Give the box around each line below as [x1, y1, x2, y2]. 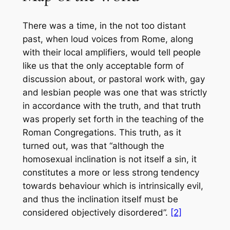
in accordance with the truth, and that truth [22, 100, 201, 111]
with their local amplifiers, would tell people [22, 47, 201, 57]
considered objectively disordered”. [22, 207, 170, 218]
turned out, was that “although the [22, 140, 164, 151]
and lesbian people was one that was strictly [22, 87, 207, 98]
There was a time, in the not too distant [22, 20, 186, 31]
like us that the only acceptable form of [22, 60, 184, 71]
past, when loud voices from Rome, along [22, 33, 193, 44]
